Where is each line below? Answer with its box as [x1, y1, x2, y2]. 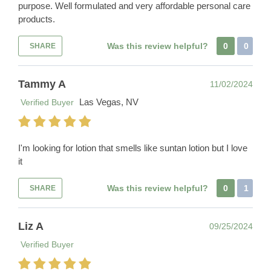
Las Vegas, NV [79, 97, 139, 108]
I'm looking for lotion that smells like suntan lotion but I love [18, 143, 247, 154]
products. [18, 14, 55, 25]
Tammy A [18, 78, 66, 91]
